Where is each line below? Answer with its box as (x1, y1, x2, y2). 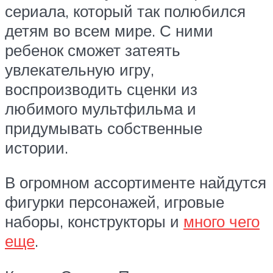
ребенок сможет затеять (5, 40, 180, 60)
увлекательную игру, (5, 59, 154, 79)
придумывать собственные (5, 118, 202, 138)
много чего (183, 211, 260, 232)
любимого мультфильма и (5, 98, 196, 118)
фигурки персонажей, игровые (5, 192, 224, 212)
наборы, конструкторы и (5, 211, 183, 232)
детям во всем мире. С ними (5, 20, 213, 40)
